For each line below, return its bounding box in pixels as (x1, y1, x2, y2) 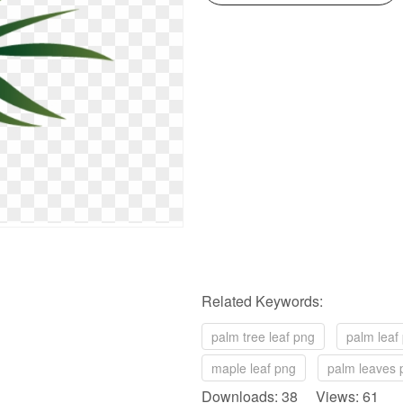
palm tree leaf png (211, 327, 315, 345)
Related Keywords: (201, 291, 323, 311)
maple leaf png (211, 359, 296, 377)
